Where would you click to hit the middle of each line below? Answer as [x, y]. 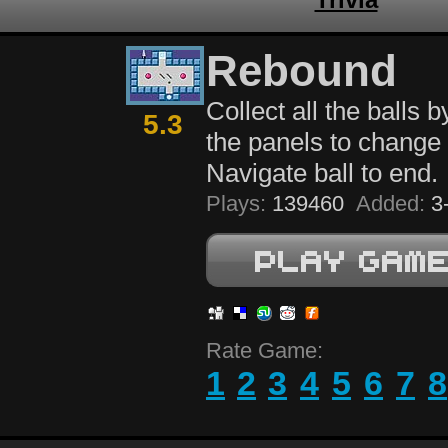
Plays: [236, 203]
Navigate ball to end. [322, 173]
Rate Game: [264, 350]
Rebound [301, 70]
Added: [390, 203]
